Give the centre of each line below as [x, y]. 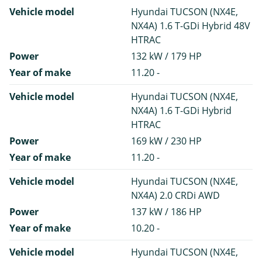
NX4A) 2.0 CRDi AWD [175, 195]
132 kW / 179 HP [166, 56]
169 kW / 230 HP [166, 141]
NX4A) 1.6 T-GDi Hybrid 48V [191, 25]
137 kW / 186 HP [166, 211]
